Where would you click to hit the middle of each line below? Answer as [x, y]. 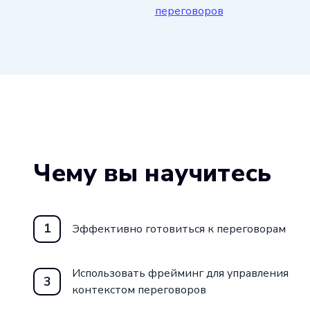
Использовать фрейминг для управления [180, 274]
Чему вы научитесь [152, 173]
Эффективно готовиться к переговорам [179, 229]
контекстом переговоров [139, 290]
